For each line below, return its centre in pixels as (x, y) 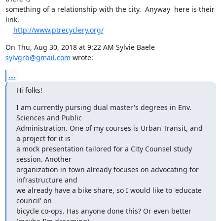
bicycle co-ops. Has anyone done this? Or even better (104, 211)
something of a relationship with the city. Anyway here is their (110, 9)
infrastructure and (47, 180)
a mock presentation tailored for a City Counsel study (104, 148)
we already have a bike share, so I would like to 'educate (109, 190)
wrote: (82, 57)
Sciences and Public (49, 117)
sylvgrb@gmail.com (38, 57)
